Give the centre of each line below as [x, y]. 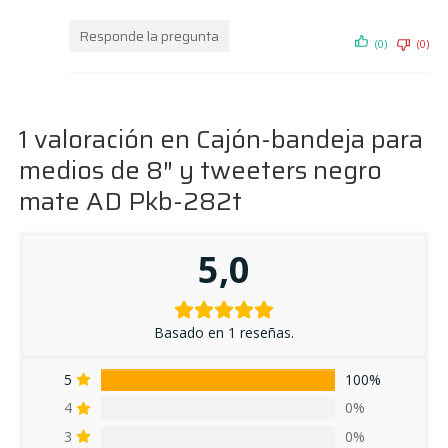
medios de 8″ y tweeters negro [201, 169]
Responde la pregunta [149, 35]
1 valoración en [108, 138]
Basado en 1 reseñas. [224, 332]
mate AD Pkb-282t [131, 200]
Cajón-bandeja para [310, 138]
